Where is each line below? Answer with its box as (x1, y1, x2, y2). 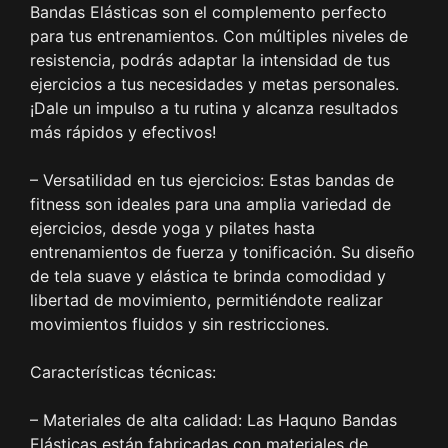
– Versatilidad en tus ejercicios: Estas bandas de (30, 170, 394, 191)
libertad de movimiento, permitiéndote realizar (30, 290, 383, 311)
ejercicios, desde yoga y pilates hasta (30, 218, 315, 239)
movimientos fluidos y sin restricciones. (30, 314, 329, 335)
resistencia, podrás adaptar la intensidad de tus (30, 50, 390, 71)
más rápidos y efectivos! (30, 122, 216, 143)
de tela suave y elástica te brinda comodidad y (30, 266, 386, 287)
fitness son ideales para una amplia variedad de (30, 194, 391, 215)
